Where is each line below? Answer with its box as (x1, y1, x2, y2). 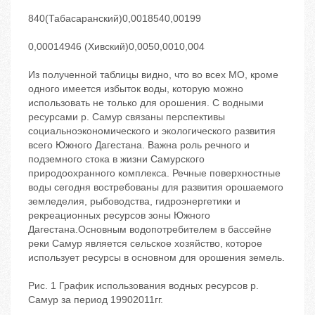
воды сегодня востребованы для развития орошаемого (28, 181, 283, 193)
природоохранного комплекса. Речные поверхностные (28, 167, 281, 179)
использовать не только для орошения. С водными (28, 97, 264, 109)
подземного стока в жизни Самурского (28, 153, 205, 165)
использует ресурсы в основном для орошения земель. (28, 252, 285, 264)
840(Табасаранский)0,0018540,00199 (28, 13, 201, 25)
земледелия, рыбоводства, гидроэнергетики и (28, 195, 240, 207)
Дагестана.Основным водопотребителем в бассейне (28, 224, 271, 236)
